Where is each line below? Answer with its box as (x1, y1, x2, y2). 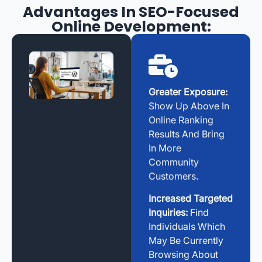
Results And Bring (149, 127, 225, 140)
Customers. (149, 170, 198, 182)
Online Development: (51, 16, 211, 37)
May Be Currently (149, 235, 223, 247)
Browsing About (149, 249, 218, 261)
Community (149, 156, 199, 168)
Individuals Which (149, 220, 225, 233)
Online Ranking (149, 113, 213, 126)
